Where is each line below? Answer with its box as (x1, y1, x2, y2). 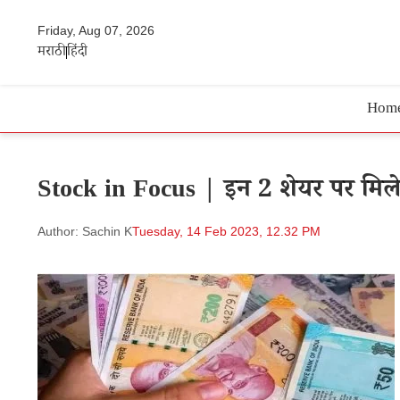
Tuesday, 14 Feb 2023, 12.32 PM (132, 224, 321, 238)
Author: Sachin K (37, 224, 132, 238)
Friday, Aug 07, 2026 (37, 22, 154, 37)
